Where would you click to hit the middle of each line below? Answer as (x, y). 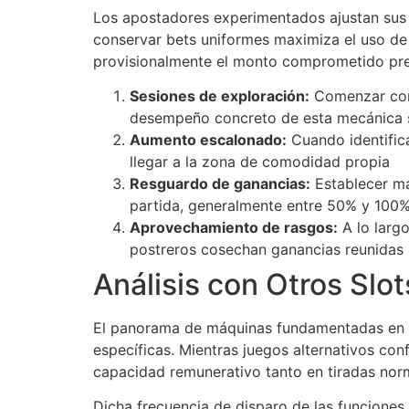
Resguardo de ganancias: (220, 183)
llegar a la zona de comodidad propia (260, 161)
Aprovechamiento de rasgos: (234, 227)
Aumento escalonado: (208, 139)
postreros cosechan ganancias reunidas (267, 249)
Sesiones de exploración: (220, 95)
